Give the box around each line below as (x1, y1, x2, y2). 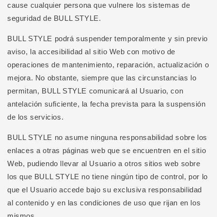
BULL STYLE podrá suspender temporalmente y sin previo (7, 34, 208, 43)
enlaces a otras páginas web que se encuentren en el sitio (7, 146, 206, 155)
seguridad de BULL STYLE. (7, 14, 101, 22)
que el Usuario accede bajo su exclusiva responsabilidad (7, 186, 202, 194)
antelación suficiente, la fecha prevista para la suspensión (7, 100, 206, 108)
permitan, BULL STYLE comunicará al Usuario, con (7, 87, 184, 95)
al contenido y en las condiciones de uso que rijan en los (7, 199, 201, 207)
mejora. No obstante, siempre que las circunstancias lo (7, 74, 197, 82)
